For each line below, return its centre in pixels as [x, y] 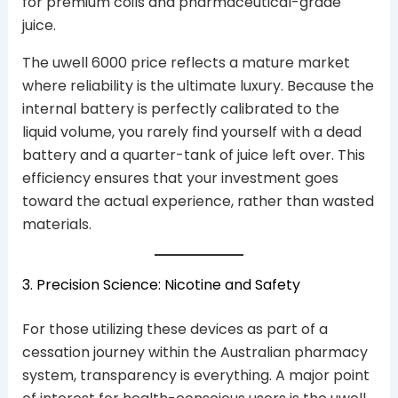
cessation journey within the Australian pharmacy [195, 352]
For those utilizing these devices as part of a [175, 329]
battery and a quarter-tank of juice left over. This [193, 155]
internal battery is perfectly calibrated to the [180, 108]
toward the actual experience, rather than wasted [198, 201]
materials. [56, 224]
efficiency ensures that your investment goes [180, 178]
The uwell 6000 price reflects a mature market [186, 62]
